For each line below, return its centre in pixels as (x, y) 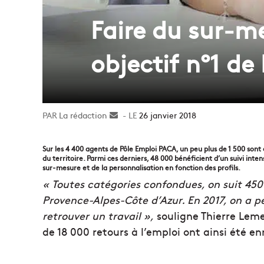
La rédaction (83, 115)
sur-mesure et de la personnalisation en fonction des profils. (141, 167)
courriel (132, 139)
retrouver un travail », (98, 215)
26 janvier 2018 (168, 115)
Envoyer (133, 115)
